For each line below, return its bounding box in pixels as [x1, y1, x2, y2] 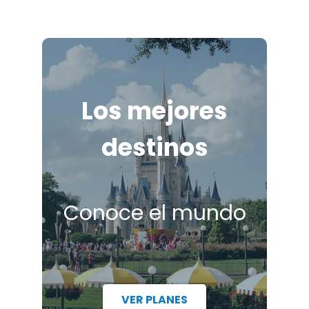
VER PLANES [121, 291, 188, 308]
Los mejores [81, 94, 228, 128]
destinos [101, 130, 208, 165]
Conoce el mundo [63, 198, 246, 228]
